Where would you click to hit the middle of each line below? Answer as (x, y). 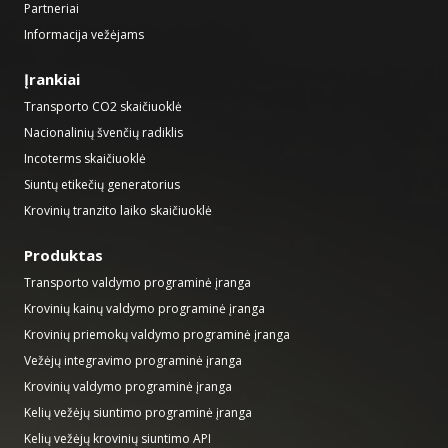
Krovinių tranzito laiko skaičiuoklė (118, 211)
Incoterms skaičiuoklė (85, 159)
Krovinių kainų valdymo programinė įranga (144, 309)
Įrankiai (52, 79)
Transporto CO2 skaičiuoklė (103, 107)
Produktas (63, 255)
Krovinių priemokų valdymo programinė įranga (157, 335)
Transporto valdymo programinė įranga (137, 283)
